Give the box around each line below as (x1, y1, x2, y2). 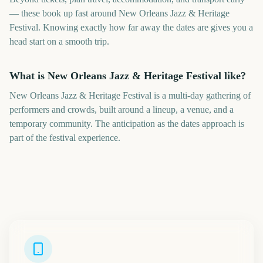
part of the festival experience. (9, 133, 120, 143)
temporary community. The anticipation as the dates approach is (9, 119, 244, 129)
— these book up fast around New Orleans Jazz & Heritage (9, 8, 230, 18)
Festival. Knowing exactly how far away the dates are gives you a (9, 22, 253, 32)
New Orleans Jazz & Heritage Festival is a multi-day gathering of (9, 90, 251, 100)
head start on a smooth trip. (9, 36, 109, 46)
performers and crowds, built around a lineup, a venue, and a (9, 104, 234, 114)
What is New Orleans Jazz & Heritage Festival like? (9, 70, 246, 82)
